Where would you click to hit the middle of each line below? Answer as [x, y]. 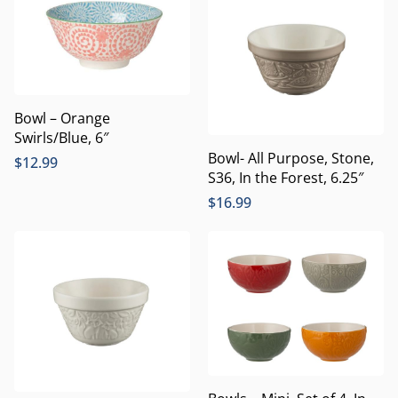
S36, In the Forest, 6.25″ [286, 177]
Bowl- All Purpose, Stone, [291, 158]
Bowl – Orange [62, 118]
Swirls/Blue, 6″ [61, 137]
